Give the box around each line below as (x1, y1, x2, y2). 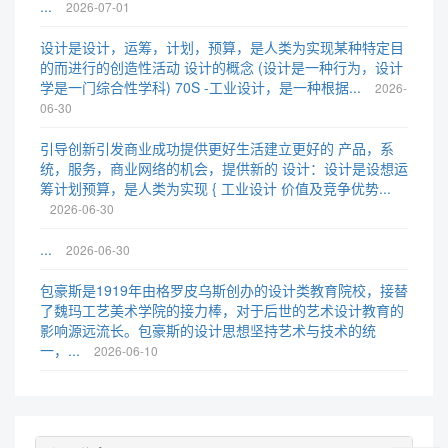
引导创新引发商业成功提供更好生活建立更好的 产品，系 (40, 138, 394, 158)
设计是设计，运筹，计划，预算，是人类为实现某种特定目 (40, 37, 404, 57)
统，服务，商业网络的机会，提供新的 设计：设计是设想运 (40, 158, 408, 178)
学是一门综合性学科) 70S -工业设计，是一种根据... (40, 77, 365, 97)
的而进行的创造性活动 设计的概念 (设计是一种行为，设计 (40, 57, 403, 77)
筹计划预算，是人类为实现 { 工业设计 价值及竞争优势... (40, 178, 391, 198)
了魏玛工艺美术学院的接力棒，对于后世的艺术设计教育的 (40, 300, 404, 320)
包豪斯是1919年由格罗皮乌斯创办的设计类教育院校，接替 (40, 280, 408, 300)
